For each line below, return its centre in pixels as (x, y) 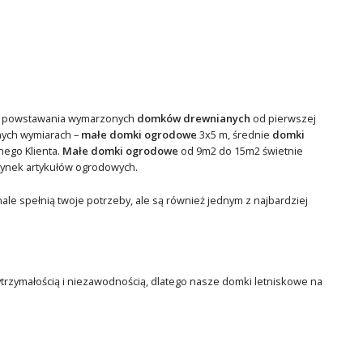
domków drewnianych (193, 119)
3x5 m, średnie (234, 135)
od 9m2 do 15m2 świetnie (240, 151)
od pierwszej (283, 119)
